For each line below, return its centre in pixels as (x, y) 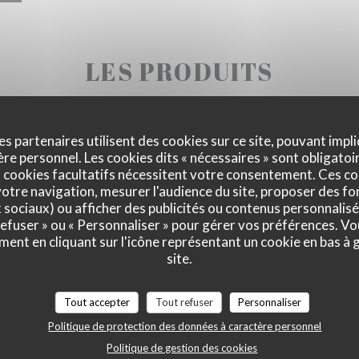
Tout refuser (184, 302)
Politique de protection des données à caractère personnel (185, 326)
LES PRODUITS (179, 71)
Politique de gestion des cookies (182, 348)
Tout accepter (97, 302)
